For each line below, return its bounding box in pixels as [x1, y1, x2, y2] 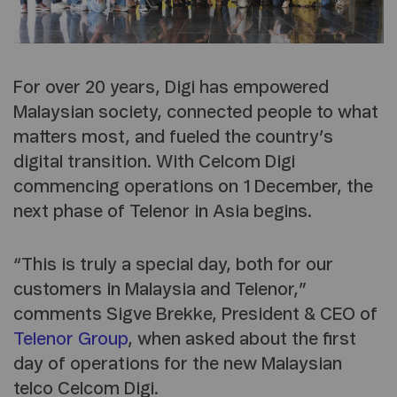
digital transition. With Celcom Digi [13, 153, 295, 172]
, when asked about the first [128, 331, 356, 349]
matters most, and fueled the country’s [13, 128, 333, 147]
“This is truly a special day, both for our [13, 256, 333, 275]
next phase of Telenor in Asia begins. [13, 203, 312, 222]
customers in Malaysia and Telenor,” [13, 281, 307, 300]
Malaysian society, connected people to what [13, 104, 378, 122]
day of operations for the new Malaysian [13, 355, 342, 374]
